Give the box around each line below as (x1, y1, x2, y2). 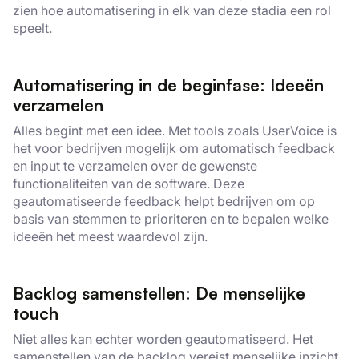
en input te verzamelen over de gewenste (13, 158, 257, 174)
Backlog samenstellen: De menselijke (13, 283, 305, 304)
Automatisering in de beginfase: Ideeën (13, 75, 324, 95)
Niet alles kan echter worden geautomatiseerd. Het (13, 331, 313, 347)
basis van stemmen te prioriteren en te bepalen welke (13, 211, 329, 227)
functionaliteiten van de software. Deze (13, 175, 244, 192)
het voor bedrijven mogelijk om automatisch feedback (13, 140, 335, 156)
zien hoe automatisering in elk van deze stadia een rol (13, 2, 331, 18)
